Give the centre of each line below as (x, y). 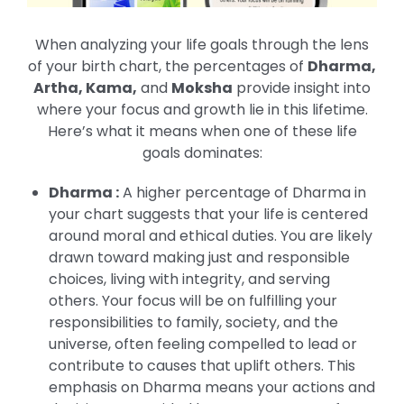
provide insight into (302, 87)
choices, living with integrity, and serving (189, 279)
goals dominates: (202, 152)
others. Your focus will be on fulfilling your (193, 300)
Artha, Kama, (85, 87)
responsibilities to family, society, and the (193, 322)
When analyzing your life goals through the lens (202, 44)
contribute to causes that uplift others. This (202, 365)
